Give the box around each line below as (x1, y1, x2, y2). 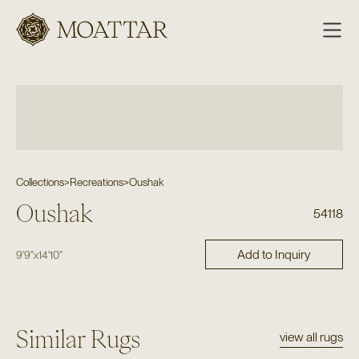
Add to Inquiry (236, 246, 311, 262)
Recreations (69, 175, 123, 188)
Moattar (14, 31, 119, 60)
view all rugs (280, 329, 344, 345)
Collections (15, 175, 64, 188)
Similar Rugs (15, 328, 140, 351)
